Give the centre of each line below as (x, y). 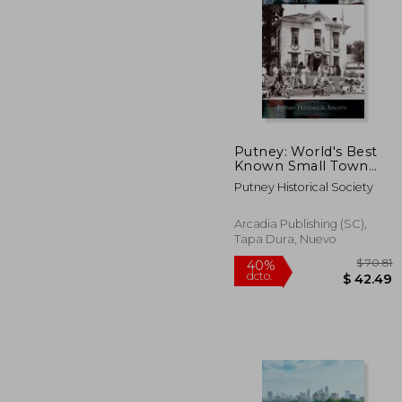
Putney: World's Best (306, 151)
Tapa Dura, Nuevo (285, 239)
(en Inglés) (271, 180)
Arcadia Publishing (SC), (301, 223)
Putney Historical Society (304, 187)
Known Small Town (301, 166)
